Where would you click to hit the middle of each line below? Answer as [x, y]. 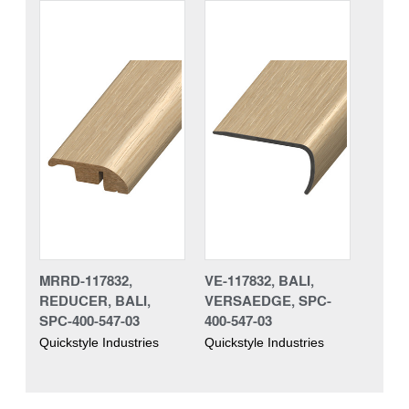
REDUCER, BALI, [95, 300]
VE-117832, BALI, [259, 280]
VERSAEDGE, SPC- [268, 300]
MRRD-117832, [86, 280]
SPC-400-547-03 [89, 320]
